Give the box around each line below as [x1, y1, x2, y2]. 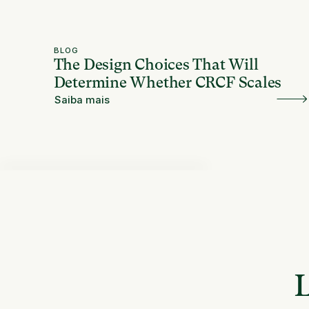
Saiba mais [54, 94, 110, 107]
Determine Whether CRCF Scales [53, 73, 282, 91]
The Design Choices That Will [53, 55, 259, 73]
